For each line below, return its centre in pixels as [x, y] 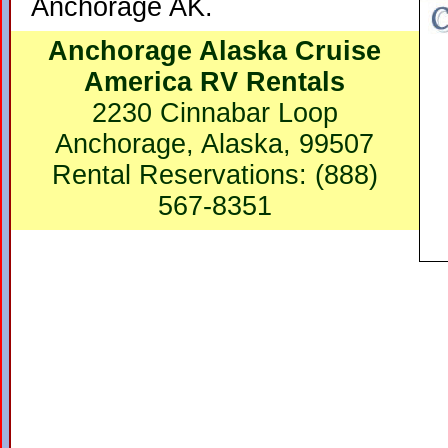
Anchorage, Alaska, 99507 [215, 144]
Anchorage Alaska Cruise [215, 51]
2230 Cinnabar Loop [215, 113]
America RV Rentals [215, 82]
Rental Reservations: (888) [215, 175]
